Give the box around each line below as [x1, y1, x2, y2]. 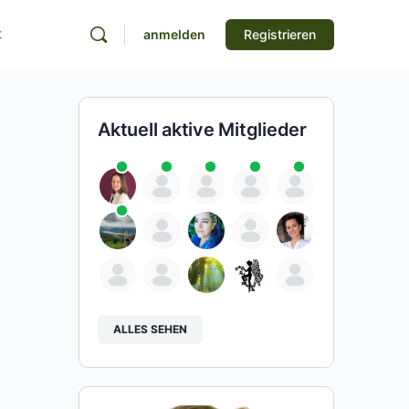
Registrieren [244, 26, 316, 42]
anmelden [143, 26, 205, 42]
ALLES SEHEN [113, 322, 187, 337]
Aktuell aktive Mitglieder [98, 119, 307, 141]
